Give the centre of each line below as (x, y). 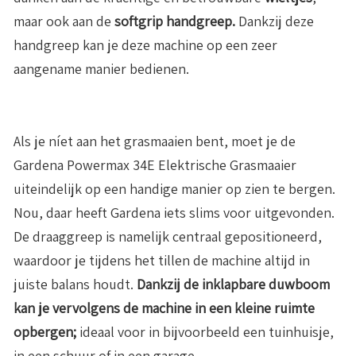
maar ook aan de (64, 21)
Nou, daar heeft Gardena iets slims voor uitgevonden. (174, 212)
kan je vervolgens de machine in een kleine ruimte (164, 308)
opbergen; (46, 331)
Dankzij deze (275, 21)
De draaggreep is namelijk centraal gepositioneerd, (168, 236)
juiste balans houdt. (75, 284)
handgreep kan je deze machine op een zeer (145, 44)
